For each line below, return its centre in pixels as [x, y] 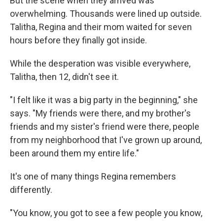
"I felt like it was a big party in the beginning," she [104, 100]
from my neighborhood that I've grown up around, [106, 140]
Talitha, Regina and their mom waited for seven [101, 27]
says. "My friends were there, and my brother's [100, 113]
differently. [31, 190]
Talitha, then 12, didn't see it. [64, 77]
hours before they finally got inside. [78, 40]
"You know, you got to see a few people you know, [106, 213]
